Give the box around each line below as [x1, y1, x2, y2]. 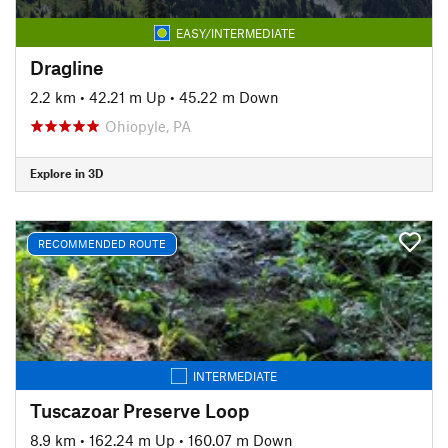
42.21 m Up [89, 87, 166, 106]
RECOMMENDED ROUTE [38, 237, 166, 250]
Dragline [30, 55, 104, 79]
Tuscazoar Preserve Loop [30, 398, 249, 422]
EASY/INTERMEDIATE [175, 25, 295, 40]
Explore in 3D [30, 166, 103, 180]
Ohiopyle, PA [105, 116, 191, 135]
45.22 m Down [179, 87, 279, 106]
